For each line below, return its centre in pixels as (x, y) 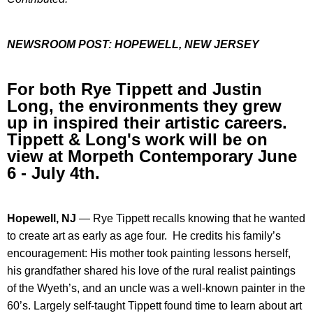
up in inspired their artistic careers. (147, 123)
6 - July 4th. (53, 173)
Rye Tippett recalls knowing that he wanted (199, 219)
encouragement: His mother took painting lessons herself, (149, 254)
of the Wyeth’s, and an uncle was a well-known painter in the (156, 289)
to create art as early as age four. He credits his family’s (144, 236)
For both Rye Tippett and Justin (134, 89)
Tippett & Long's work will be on (137, 140)
